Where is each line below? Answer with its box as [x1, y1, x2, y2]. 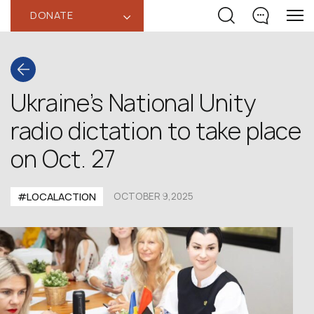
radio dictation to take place [11, 116, 301, 146]
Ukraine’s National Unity [11, 88, 256, 118]
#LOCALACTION [18, 190, 96, 203]
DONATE [30, 8, 74, 22]
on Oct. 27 [11, 144, 116, 175]
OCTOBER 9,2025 [114, 190, 193, 203]
